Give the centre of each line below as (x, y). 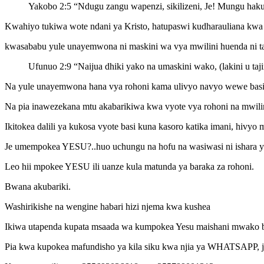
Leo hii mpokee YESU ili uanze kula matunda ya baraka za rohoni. (129, 166)
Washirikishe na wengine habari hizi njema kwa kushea (108, 206)
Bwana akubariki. (38, 186)
